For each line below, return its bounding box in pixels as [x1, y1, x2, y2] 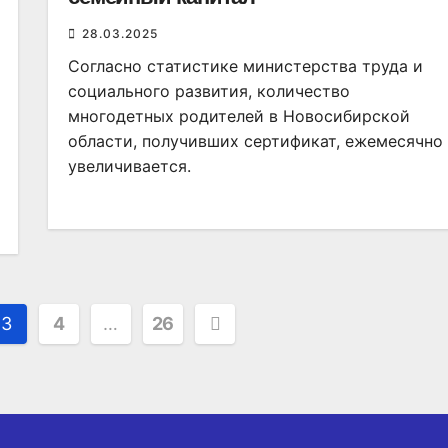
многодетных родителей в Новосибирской [67, 106, 410, 126]
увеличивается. [67, 156, 191, 176]
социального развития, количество [67, 81, 350, 101]
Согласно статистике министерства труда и [67, 56, 423, 76]
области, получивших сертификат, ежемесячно [67, 131, 443, 151]
